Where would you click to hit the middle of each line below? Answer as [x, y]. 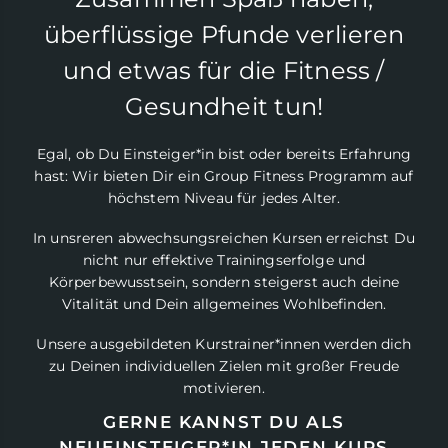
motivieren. [224, 388]
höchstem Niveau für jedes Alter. [224, 198]
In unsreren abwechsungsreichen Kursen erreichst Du [223, 238]
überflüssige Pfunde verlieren [224, 34]
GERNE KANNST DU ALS [224, 422]
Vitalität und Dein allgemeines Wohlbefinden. [224, 304]
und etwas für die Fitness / [224, 70]
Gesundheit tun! [224, 106]
